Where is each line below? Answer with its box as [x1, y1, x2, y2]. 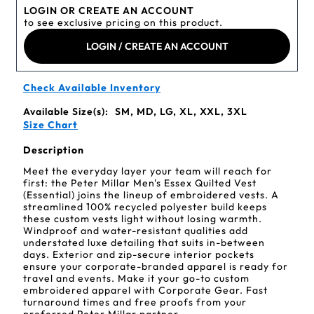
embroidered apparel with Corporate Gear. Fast [23, 284, 268, 296]
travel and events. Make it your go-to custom [23, 272, 250, 285]
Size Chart [23, 118, 78, 131]
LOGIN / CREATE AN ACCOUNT [86, 40, 228, 53]
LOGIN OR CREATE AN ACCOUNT [24, 4, 194, 17]
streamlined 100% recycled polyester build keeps [23, 200, 267, 213]
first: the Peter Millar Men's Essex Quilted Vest [23, 177, 257, 189]
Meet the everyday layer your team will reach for [23, 165, 272, 177]
